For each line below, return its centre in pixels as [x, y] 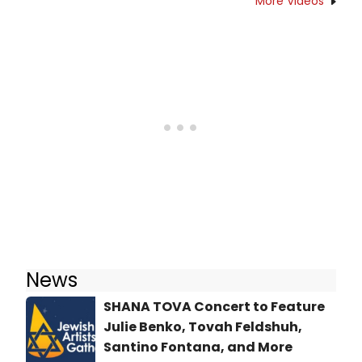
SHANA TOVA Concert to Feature [214, 307]
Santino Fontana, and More [198, 347]
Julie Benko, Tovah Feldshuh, [203, 327]
